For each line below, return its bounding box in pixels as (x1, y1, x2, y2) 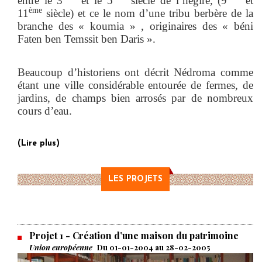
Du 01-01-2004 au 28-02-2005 (97, 242, 210, 252)
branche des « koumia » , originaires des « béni (18, 19, 253, 32)
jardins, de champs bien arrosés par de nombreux (18, 91, 253, 104)
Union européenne (29, 242, 94, 252)
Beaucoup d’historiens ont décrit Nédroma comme (18, 65, 253, 78)
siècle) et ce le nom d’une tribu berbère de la (42, 6, 253, 19)
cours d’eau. (18, 104, 78, 117)
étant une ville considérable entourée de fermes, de (18, 78, 253, 91)
